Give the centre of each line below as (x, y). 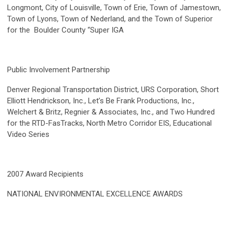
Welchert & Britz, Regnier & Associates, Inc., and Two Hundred (111, 112)
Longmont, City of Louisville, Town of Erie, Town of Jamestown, (114, 8)
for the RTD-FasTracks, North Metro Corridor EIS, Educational (109, 123)
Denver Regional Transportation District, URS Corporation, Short (113, 90)
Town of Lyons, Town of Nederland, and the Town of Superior (110, 19)
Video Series (28, 135)
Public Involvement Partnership (59, 70)
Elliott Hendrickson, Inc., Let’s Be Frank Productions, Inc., (101, 101)
